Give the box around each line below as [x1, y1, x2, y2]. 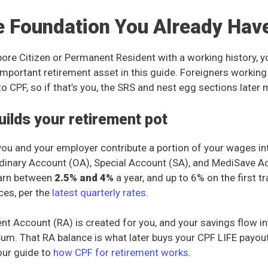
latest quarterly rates [52, 186, 146, 199]
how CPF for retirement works [53, 246, 188, 259]
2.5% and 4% [54, 171, 114, 184]
